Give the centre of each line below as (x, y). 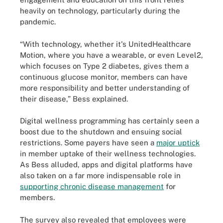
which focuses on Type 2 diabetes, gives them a (104, 66)
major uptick (178, 143)
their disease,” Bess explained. (74, 99)
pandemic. (38, 22)
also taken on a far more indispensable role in (100, 175)
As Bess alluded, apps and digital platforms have (106, 165)
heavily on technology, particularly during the (100, 11)
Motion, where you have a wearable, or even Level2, (111, 55)
